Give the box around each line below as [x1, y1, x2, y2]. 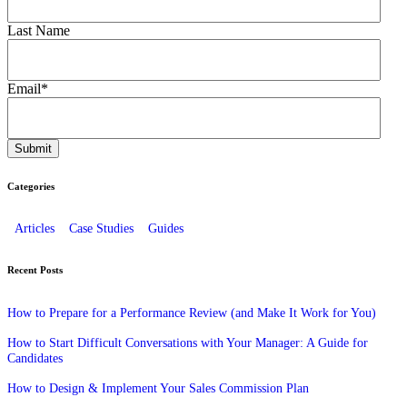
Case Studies [69, 221, 134, 236]
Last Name [7, 23, 70, 39]
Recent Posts [7, 264, 63, 276]
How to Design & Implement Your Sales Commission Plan [7, 381, 309, 396]
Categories [7, 181, 55, 193]
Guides [148, 221, 184, 236]
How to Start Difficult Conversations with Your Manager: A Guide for [7, 335, 368, 351]
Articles [15, 221, 55, 236]
